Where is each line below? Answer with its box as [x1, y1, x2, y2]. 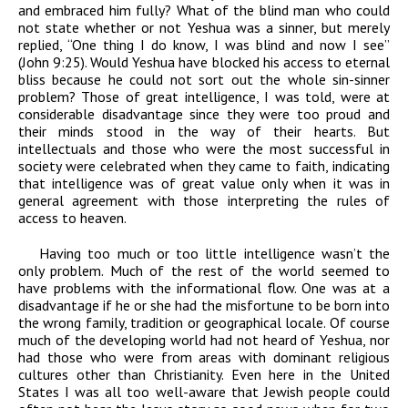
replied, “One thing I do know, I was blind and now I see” [18, 36, 390, 55]
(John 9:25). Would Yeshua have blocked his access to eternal [18, 53, 390, 72]
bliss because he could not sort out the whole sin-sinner [18, 70, 390, 89]
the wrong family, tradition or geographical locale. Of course [18, 313, 390, 332]
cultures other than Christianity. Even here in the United [18, 365, 390, 384]
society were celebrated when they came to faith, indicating [18, 157, 390, 176]
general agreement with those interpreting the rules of [18, 191, 390, 210]
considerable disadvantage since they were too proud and [18, 105, 390, 124]
